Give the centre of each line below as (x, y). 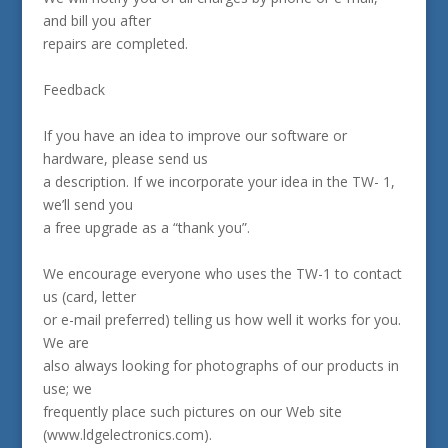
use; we (67, 388)
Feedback (73, 89)
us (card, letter (89, 296)
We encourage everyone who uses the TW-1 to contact (222, 273)
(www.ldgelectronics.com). (127, 434)
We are (65, 342)
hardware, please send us (125, 158)
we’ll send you (87, 204)
